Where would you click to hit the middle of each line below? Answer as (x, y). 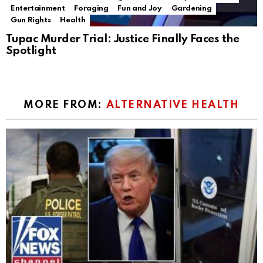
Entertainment (38, 9)
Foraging (91, 9)
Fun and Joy (140, 9)
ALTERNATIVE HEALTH (173, 105)
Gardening (191, 9)
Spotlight (31, 51)
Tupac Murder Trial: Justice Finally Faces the (123, 39)
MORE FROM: (65, 105)
